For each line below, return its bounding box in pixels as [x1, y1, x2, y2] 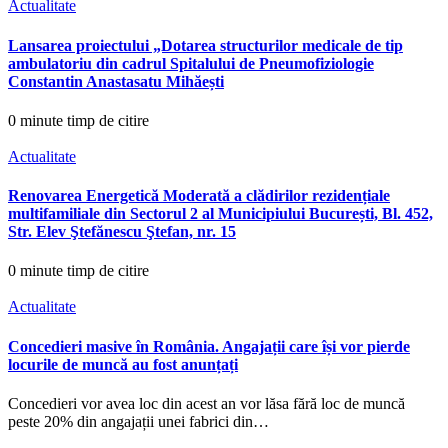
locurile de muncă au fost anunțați [8, 355, 238, 373]
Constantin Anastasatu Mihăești [8, 72, 224, 90]
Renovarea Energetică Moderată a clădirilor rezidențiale [8, 187, 390, 205]
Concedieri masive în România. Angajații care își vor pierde [8, 337, 410, 355]
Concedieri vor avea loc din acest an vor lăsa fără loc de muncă [8, 394, 405, 412]
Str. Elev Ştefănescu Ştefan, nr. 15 [8, 223, 236, 241]
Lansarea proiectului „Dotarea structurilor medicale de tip [8, 36, 403, 54]
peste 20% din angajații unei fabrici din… [8, 412, 269, 430]
